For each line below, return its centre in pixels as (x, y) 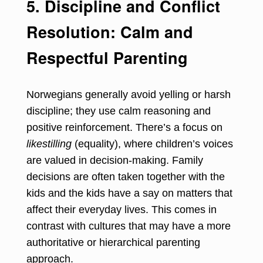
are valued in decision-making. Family (115, 160)
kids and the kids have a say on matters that (129, 193)
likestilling (49, 144)
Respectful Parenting (107, 57)
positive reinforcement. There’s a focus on (124, 127)
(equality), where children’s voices (152, 144)
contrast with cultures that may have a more (129, 226)
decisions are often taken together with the (126, 176)
